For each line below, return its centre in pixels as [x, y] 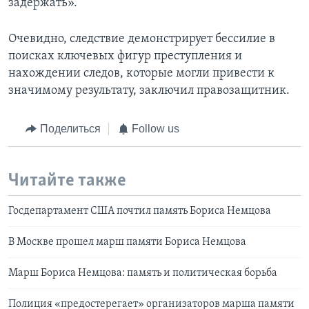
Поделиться [70, 129]
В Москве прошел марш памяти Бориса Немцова [127, 242]
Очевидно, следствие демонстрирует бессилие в [142, 39]
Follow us [156, 129]
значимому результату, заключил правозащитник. [149, 91]
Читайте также [67, 181]
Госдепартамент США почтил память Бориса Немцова [140, 211]
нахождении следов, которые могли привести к [141, 74]
